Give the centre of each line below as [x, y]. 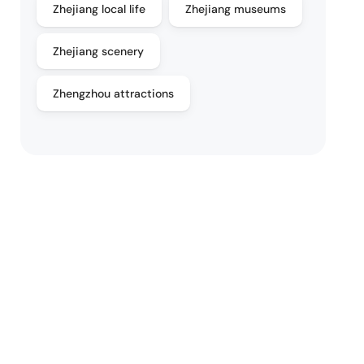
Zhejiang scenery [99, 51]
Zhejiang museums [236, 9]
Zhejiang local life [100, 9]
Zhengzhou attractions [114, 93]
